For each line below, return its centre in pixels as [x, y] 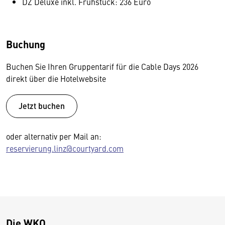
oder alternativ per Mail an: [54, 136]
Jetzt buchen [42, 105]
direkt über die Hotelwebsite [56, 78]
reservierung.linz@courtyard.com [65, 148]
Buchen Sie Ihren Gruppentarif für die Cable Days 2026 [102, 66]
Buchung [26, 44]
